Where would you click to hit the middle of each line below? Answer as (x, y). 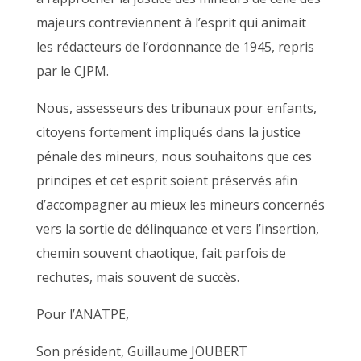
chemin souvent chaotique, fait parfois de (161, 253)
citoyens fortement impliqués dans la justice (168, 132)
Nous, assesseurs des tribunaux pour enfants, (176, 108)
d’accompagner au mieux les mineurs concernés (180, 205)
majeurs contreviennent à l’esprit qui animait (171, 23)
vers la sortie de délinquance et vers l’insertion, (177, 229)
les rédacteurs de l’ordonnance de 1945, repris (175, 47)
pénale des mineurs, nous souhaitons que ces (174, 156)
